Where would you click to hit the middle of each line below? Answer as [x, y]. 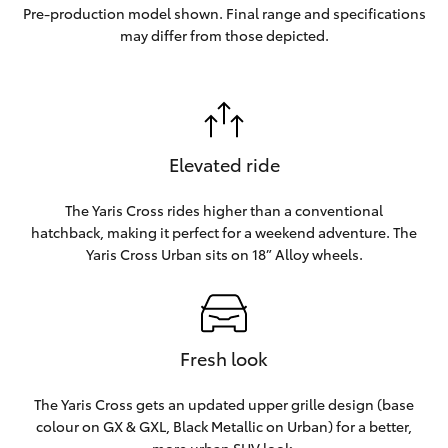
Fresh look [224, 358]
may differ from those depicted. [224, 35]
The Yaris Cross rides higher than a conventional [224, 210]
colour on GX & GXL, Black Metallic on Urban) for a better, [224, 426]
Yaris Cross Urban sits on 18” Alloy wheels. [224, 254]
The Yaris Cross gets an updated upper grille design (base [224, 404]
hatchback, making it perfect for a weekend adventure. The [224, 232]
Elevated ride [224, 164]
